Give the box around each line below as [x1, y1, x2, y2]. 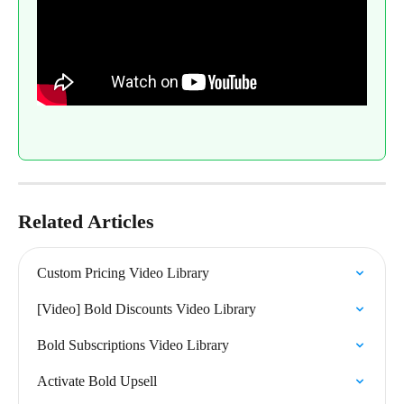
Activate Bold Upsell [37, 372, 157, 389]
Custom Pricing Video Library [37, 264, 209, 280]
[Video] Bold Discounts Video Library [37, 300, 256, 317]
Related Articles [18, 209, 154, 233]
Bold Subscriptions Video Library [37, 336, 229, 353]
